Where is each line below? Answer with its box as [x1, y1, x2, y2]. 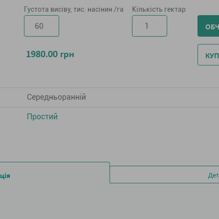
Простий [27, 112, 58, 121]
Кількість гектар [131, 5, 186, 13]
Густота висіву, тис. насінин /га [24, 5, 124, 13]
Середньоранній [27, 92, 87, 102]
